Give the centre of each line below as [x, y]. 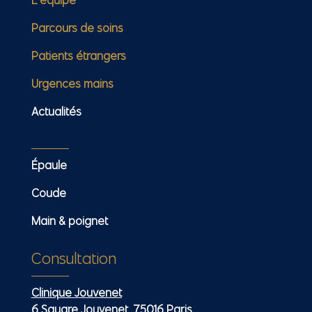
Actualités [56, 111]
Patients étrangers [78, 55]
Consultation [73, 258]
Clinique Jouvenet [76, 292]
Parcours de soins [77, 28]
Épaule [49, 165]
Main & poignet [69, 220]
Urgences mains [72, 83]
